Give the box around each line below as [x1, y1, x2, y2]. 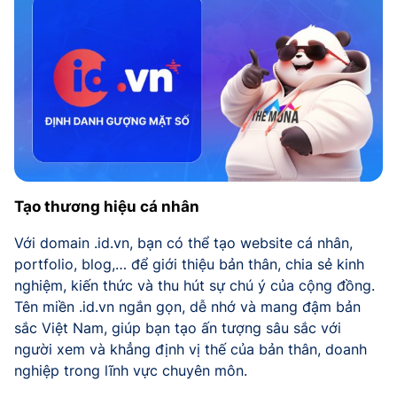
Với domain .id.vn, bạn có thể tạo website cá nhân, [14, 234, 353, 253]
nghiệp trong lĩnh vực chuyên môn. [14, 362, 247, 380]
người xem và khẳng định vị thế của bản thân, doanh [14, 340, 367, 359]
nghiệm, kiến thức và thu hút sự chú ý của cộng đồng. [14, 276, 375, 295]
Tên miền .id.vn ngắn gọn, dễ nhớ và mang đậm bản [14, 298, 361, 316]
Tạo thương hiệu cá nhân [14, 198, 199, 216]
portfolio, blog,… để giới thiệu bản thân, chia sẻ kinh [14, 255, 364, 274]
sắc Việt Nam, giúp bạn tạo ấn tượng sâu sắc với [14, 319, 341, 338]
